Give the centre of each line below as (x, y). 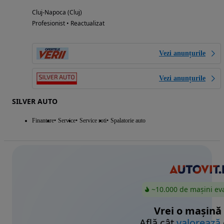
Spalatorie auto (128, 121)
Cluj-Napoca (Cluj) (57, 12)
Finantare (43, 121)
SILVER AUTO (35, 101)
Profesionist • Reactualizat (68, 23)
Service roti (93, 121)
